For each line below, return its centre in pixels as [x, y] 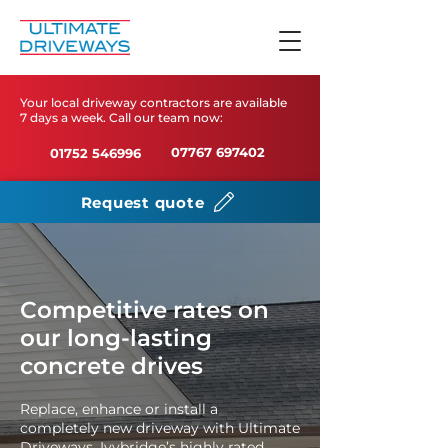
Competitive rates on [144, 310]
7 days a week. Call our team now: [121, 117]
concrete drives [111, 366]
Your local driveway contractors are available [153, 102]
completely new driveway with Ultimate [160, 428]
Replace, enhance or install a [119, 409]
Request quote [142, 202]
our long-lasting [116, 338]
